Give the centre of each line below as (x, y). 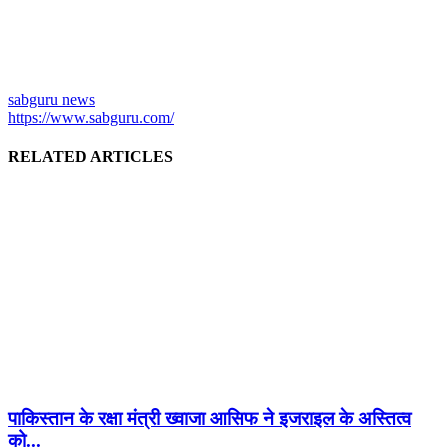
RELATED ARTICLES (90, 157)
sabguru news (51, 99)
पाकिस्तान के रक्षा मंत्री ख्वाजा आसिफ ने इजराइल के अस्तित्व (209, 419)
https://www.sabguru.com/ (91, 117)
